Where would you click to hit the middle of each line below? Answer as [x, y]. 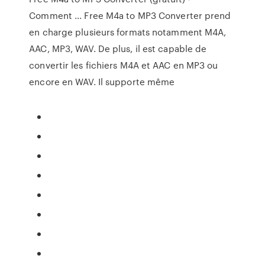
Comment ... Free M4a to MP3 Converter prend [130, 15]
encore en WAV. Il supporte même [102, 82]
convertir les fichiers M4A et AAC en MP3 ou [124, 65]
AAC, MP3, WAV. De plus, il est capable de [118, 49]
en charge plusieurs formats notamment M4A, [128, 32]
